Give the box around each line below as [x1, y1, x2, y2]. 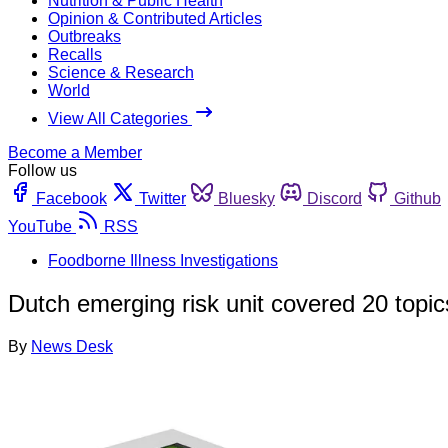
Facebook [36, 189, 107, 207]
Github [394, 189, 441, 207]
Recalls [48, 45, 102, 63]
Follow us [8, 161, 77, 179]
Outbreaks [48, 27, 121, 45]
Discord [307, 189, 362, 207]
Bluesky [218, 189, 275, 207]
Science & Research [48, 63, 194, 81]
